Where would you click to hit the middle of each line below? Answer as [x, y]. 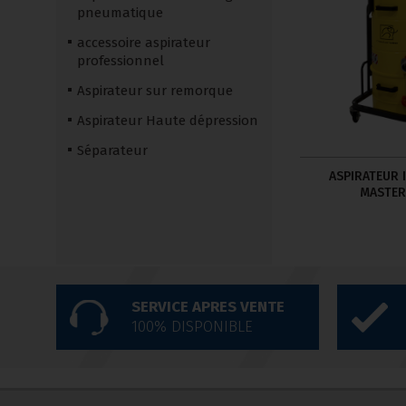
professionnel [121, 61]
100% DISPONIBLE [192, 327]
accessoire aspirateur [144, 43]
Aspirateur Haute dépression [168, 121]
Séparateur [112, 151]
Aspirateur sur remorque [155, 91]
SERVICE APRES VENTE [208, 307]
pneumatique [120, 13]
